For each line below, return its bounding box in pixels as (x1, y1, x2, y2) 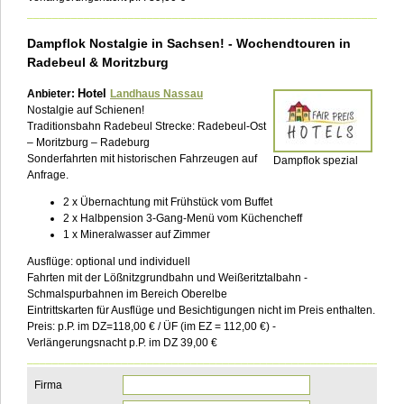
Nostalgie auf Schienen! (27, 104, 144, 117)
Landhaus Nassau (110, 87, 203, 101)
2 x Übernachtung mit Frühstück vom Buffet (63, 196, 272, 209)
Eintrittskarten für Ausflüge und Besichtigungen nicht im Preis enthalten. (27, 304, 375, 317)
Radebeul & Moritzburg (27, 55, 169, 70)
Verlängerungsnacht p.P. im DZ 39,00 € (27, 336, 217, 350)
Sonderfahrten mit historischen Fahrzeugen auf (27, 152, 257, 166)
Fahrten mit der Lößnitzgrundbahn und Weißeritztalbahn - (27, 271, 308, 285)
